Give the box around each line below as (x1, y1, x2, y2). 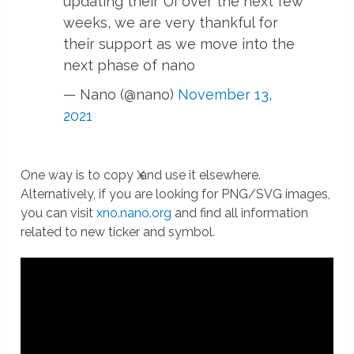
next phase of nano (63, 56, 196, 73)
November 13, (178, 85, 273, 103)
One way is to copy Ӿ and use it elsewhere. (21, 167, 262, 183)
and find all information (171, 205, 309, 220)
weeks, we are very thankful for (63, 13, 279, 31)
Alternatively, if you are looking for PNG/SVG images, (21, 186, 331, 201)
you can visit (21, 205, 97, 220)
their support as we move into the (63, 35, 296, 52)
